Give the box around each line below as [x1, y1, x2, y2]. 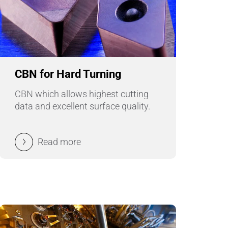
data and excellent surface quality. [15, 100, 151, 111]
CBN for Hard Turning [15, 67, 122, 80]
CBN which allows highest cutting [15, 88, 149, 99]
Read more [38, 136, 81, 147]
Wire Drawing [20, 14, 74, 24]
